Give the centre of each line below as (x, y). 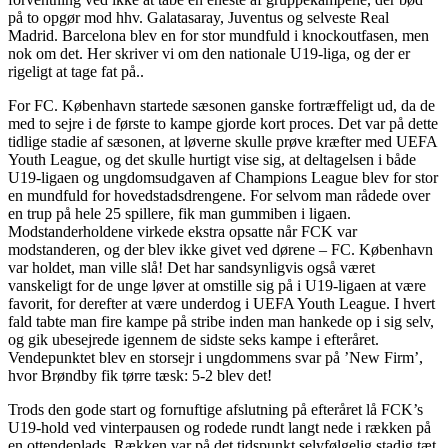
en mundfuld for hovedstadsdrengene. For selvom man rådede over (219, 196)
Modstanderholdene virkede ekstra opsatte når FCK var (182, 232)
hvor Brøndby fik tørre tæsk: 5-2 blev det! (140, 376)
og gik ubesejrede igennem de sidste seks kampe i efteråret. (193, 340)
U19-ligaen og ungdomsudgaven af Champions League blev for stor (223, 178)
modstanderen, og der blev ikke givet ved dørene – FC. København (220, 250)
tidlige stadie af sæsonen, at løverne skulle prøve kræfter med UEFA (222, 142)
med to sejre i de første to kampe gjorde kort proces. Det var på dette (223, 124)
